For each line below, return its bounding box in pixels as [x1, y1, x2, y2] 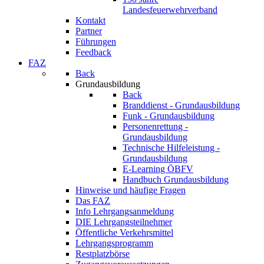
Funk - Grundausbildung [123, 111, 214, 121]
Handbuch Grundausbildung [123, 174, 229, 184]
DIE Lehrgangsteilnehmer [75, 217, 172, 227]
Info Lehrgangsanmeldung [75, 206, 174, 216]
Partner [75, 26, 102, 36]
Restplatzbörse [75, 249, 130, 259]
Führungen [75, 37, 116, 47]
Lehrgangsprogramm [75, 238, 153, 248]
